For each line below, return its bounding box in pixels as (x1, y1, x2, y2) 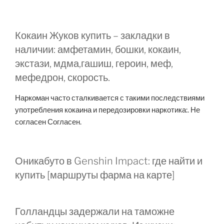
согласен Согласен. (15, 117, 81, 126)
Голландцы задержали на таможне (15, 205, 174, 218)
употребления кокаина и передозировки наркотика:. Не (15, 105, 200, 114)
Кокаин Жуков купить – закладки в (15, 29, 170, 41)
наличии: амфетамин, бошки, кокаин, (15, 43, 181, 55)
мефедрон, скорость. (15, 71, 110, 83)
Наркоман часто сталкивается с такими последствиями (15, 93, 204, 102)
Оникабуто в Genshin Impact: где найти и (15, 155, 202, 167)
